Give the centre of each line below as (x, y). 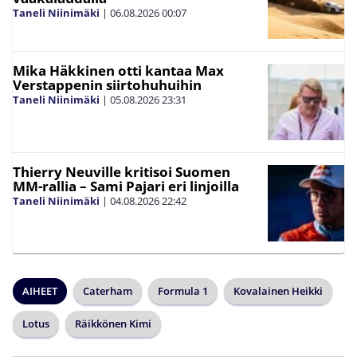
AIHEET (40, 291)
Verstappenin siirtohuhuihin (107, 85)
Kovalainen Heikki (278, 291)
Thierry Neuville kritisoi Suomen (122, 172)
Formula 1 (183, 291)
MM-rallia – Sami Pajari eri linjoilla (126, 186)
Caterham (108, 291)
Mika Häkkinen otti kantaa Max (118, 71)
